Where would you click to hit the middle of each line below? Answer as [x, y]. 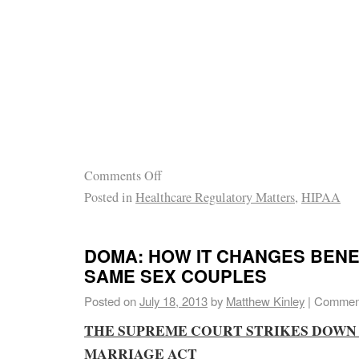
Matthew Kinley [265, 301]
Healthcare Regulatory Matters [215, 197]
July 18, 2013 [173, 301]
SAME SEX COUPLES [175, 276]
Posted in [108, 197]
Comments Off [123, 175]
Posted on [110, 301]
